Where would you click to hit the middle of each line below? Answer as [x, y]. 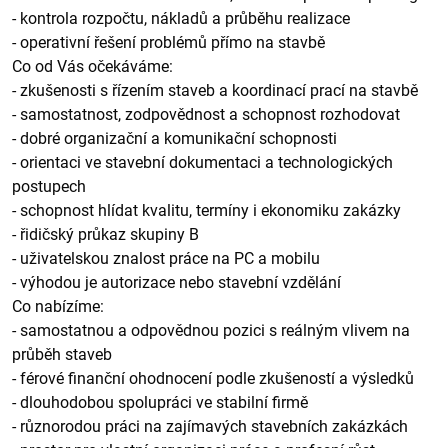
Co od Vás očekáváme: [92, 66]
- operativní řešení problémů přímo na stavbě [168, 42]
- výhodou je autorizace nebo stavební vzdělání [176, 282]
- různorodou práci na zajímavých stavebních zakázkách [210, 426]
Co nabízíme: [58, 306]
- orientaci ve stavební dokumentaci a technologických [202, 162]
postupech [49, 186]
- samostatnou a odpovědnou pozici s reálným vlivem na [211, 330]
